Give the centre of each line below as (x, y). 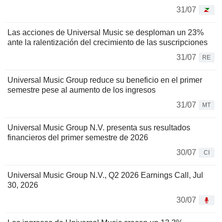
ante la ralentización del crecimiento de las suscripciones (108, 43)
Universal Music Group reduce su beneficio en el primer (105, 80)
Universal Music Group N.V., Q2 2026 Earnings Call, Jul (105, 175)
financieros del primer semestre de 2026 (78, 138)
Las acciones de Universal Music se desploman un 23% (106, 33)
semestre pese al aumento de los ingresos (82, 90)
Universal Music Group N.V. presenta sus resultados (99, 128)
